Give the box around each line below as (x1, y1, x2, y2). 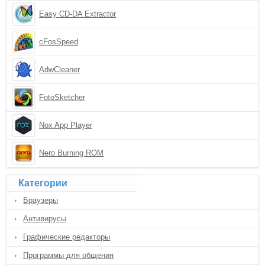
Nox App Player (39, 121, 93, 130)
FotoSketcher (39, 93, 86, 102)
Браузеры (23, 196, 59, 205)
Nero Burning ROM (39, 148, 104, 157)
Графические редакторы (23, 232, 111, 241)
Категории (18, 178, 68, 188)
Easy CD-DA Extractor (39, 9, 117, 18)
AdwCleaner (39, 65, 80, 74)
